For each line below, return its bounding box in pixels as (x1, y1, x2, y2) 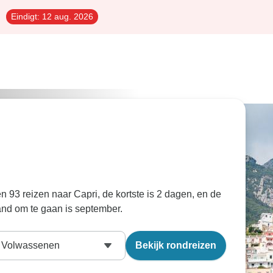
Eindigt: (11, 12, 40, 21)
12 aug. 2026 (40, 12, 93, 21)
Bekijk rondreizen (135, 240, 216, 250)
